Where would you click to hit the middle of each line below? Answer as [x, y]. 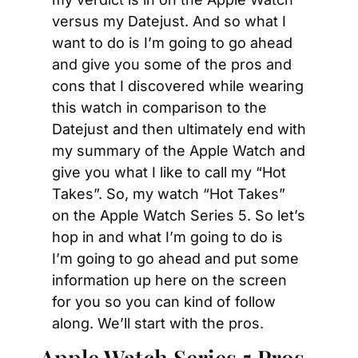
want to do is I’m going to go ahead [172, 43]
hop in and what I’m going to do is [167, 237]
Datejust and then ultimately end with [179, 129]
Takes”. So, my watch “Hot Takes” [169, 194]
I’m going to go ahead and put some [175, 259]
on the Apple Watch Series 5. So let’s [179, 215]
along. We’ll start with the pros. [158, 323]
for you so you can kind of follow [164, 302]
